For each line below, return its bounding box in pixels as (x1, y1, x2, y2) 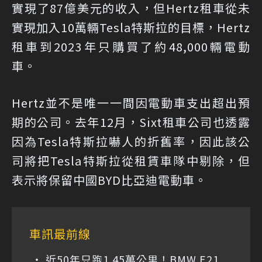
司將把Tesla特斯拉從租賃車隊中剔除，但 (12, 151, 250, 169)
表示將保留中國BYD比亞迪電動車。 (12, 171, 207, 188)
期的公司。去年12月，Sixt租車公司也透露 (12, 113, 250, 130)
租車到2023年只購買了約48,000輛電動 (12, 37, 250, 55)
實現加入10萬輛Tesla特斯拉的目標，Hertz (12, 18, 250, 36)
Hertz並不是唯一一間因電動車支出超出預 (12, 94, 250, 111)
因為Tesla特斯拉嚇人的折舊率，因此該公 (12, 132, 250, 150)
